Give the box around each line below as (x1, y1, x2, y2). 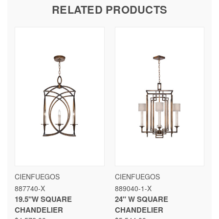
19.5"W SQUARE (15, 194, 72, 205)
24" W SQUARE (114, 194, 168, 205)
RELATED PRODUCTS (52, 1, 167, 18)
